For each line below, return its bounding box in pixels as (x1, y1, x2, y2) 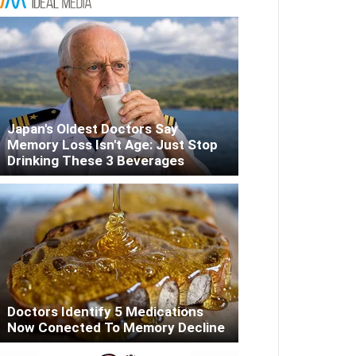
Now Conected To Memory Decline (7, 319, 225, 336)
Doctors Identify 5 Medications (7, 304, 203, 320)
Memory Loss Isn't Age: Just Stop (7, 137, 218, 153)
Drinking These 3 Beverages (7, 153, 184, 169)
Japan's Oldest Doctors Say (7, 121, 178, 137)
